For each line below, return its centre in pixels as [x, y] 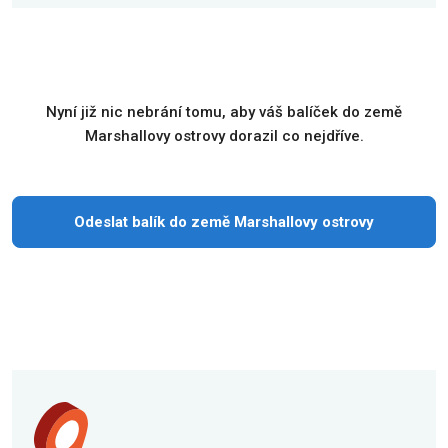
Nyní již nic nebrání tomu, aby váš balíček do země [224, 112]
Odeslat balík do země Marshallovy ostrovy [224, 222]
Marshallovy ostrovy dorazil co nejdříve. [224, 136]
